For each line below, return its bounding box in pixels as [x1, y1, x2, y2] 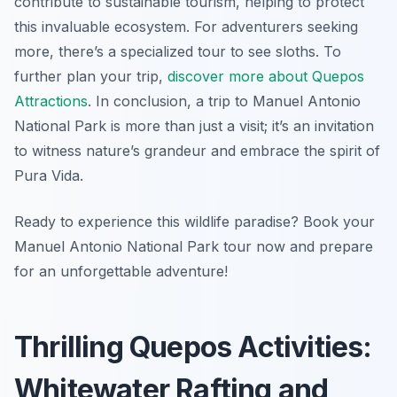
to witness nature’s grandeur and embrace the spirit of [14, 142, 380, 160]
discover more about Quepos [167, 67, 364, 86]
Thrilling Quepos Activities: [14, 330, 372, 365]
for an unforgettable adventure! [14, 262, 228, 281]
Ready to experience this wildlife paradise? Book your [14, 213, 375, 231]
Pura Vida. [14, 167, 83, 185]
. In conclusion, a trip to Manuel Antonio [88, 92, 361, 111]
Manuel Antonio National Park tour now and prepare [14, 237, 373, 256]
